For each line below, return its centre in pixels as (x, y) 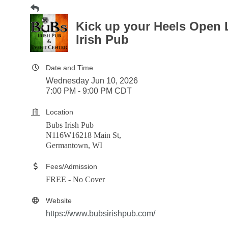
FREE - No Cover (75, 179)
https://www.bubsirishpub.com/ (101, 213)
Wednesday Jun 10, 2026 (92, 81)
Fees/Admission (72, 166)
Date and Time (69, 68)
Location (60, 112)
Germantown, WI (74, 145)
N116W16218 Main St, (83, 135)
